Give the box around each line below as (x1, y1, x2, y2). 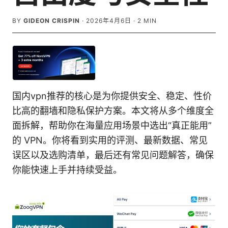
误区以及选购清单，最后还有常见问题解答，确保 (12, 150, 214, 161)
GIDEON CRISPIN (23, 17, 80, 24)
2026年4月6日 (86, 17, 131, 24)
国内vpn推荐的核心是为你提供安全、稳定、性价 (12, 91, 212, 102)
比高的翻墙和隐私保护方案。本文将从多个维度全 (12, 105, 214, 117)
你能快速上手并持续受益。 (12, 164, 122, 176)
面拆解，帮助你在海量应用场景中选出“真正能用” (12, 120, 212, 131)
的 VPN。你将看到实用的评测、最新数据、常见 (12, 135, 208, 146)
